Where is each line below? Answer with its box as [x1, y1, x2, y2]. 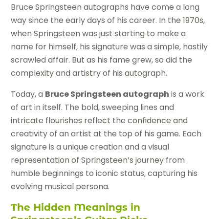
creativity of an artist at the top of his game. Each [11, 128, 202, 140]
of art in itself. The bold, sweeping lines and [11, 102, 175, 113]
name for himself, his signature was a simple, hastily [11, 41, 208, 53]
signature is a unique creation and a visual [11, 141, 170, 153]
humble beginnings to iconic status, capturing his [11, 168, 198, 179]
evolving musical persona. [11, 181, 110, 193]
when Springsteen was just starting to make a [11, 28, 186, 40]
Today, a [11, 88, 45, 100]
